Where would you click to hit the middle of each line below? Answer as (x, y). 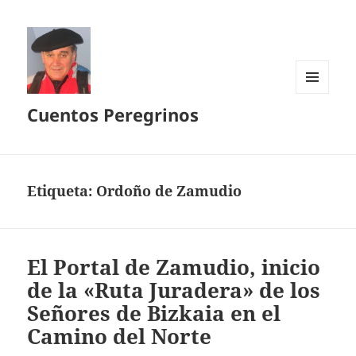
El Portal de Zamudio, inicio (174, 267)
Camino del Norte (120, 337)
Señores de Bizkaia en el (154, 313)
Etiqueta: (62, 191)
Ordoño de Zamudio (169, 191)
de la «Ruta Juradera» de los (174, 290)
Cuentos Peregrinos (113, 115)
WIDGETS (318, 126)
